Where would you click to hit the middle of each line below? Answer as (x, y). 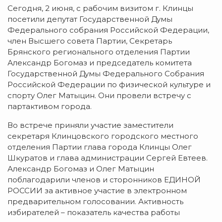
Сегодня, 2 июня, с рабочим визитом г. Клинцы (100, 8)
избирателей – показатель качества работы (94, 212)
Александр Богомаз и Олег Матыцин (81, 168)
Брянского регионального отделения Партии (99, 52)
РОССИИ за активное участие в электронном (97, 190)
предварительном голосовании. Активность (95, 201)
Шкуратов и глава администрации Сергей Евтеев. (108, 158)
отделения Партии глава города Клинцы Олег (100, 147)
